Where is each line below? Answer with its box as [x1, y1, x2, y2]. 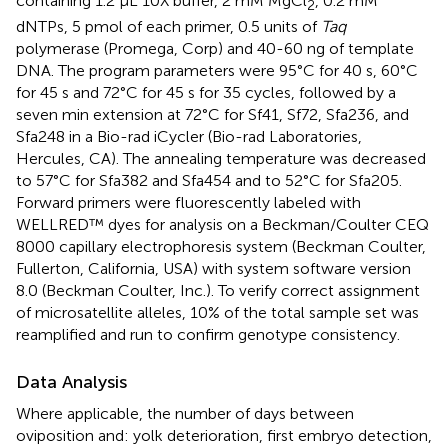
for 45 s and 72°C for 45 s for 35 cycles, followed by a [16, 82, 396, 102]
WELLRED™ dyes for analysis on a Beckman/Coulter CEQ [16, 214, 429, 234]
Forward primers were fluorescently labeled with [16, 192, 361, 212]
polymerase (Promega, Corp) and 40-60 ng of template [16, 38, 414, 58]
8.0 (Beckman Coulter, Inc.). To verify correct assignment [16, 280, 420, 300]
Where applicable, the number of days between [16, 403, 354, 423]
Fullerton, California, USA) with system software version [16, 258, 411, 278]
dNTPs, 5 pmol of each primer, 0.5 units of [16, 16, 321, 36]
